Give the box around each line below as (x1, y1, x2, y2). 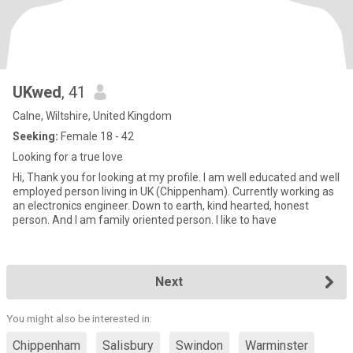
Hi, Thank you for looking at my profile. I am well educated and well (13, 171, 340, 184)
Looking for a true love (13, 150, 123, 163)
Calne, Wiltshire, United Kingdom (13, 110, 172, 122)
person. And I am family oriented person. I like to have (216, 214, 277, 226)
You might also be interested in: (6, 313, 152, 325)
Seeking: (13, 130, 58, 143)
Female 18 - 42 (58, 130, 134, 143)
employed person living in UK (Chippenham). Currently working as (13, 185, 334, 198)
